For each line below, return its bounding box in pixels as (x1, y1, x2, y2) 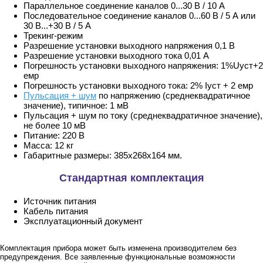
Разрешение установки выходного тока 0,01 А (23, 50, 209, 61)
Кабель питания (23, 206, 88, 217)
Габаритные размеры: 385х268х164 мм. (23, 150, 182, 161)
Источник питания (23, 196, 96, 207)
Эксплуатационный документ (23, 216, 143, 227)
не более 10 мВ (23, 120, 86, 131)
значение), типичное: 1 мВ (23, 100, 129, 111)
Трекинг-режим (23, 31, 83, 41)
